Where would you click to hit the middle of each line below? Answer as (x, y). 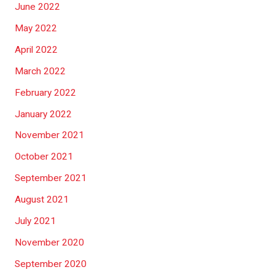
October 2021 (44, 157)
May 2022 (36, 29)
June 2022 (37, 7)
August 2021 (41, 200)
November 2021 (49, 135)
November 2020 (49, 242)
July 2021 (35, 221)
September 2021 (50, 178)
